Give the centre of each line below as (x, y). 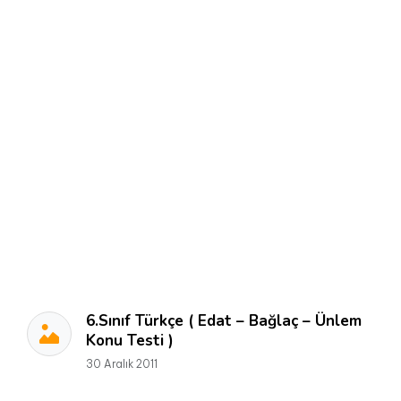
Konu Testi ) (130, 341)
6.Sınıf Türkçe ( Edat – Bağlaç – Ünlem (224, 321)
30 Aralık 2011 (122, 364)
